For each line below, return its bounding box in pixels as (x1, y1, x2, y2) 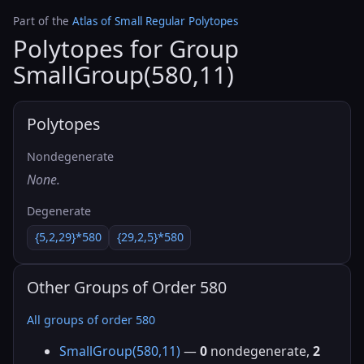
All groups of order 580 (27, 311, 155, 327)
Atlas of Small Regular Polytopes (72, 14, 238, 28)
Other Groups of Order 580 (27, 275, 227, 298)
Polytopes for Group (13, 32, 239, 66)
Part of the (13, 14, 72, 28)
